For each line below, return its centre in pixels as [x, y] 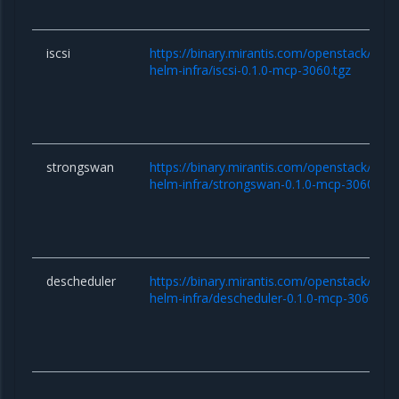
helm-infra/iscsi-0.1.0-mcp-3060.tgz [251, 69]
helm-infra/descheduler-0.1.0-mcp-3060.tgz [273, 297]
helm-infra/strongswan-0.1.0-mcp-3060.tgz [273, 183]
